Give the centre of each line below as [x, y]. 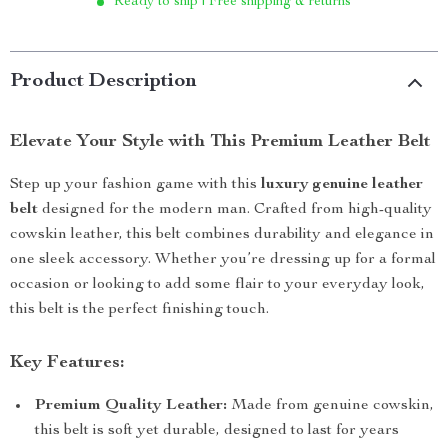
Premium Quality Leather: [131, 406]
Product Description [103, 82]
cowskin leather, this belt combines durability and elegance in [222, 235]
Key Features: [67, 363]
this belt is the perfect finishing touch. [139, 310]
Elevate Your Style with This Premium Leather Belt [220, 142]
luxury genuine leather [342, 185]
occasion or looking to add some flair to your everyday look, [217, 285]
